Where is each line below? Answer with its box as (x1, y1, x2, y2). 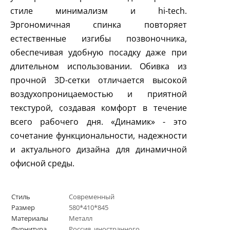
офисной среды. (10, 158, 74, 169)
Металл (69, 214, 92, 223)
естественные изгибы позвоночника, (10, 33, 187, 45)
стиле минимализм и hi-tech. (10, 5, 187, 17)
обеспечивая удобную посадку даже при (10, 47, 187, 59)
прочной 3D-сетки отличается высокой (10, 74, 187, 86)
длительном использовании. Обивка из (10, 61, 187, 72)
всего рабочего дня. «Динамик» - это (10, 116, 187, 128)
